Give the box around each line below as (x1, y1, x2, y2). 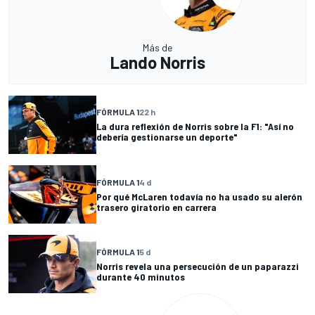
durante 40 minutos (96, 270, 185, 283)
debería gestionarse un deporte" (96, 131, 238, 143)
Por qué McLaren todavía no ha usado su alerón (96, 190, 302, 202)
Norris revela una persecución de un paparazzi (96, 259, 299, 272)
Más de (143, 41, 172, 53)
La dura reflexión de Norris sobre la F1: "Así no (96, 120, 294, 133)
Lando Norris (110, 51, 205, 72)
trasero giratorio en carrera (96, 200, 217, 213)
